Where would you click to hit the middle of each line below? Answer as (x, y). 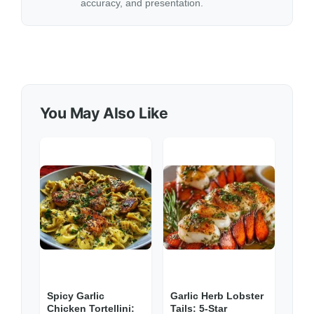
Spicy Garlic (75, 296)
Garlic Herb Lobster (217, 296)
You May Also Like (104, 112)
